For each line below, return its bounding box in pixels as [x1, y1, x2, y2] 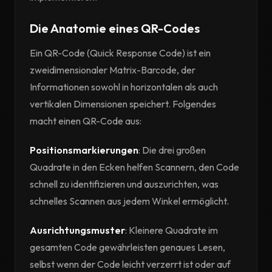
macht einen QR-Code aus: [30, 115, 141, 127]
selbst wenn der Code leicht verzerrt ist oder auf [30, 258, 231, 270]
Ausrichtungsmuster [30, 224, 125, 236]
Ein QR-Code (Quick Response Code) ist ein [30, 47, 211, 59]
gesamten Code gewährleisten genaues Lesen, [30, 241, 225, 253]
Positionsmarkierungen [30, 144, 138, 156]
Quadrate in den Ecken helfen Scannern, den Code [30, 161, 239, 173]
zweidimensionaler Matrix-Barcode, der [30, 64, 195, 76]
